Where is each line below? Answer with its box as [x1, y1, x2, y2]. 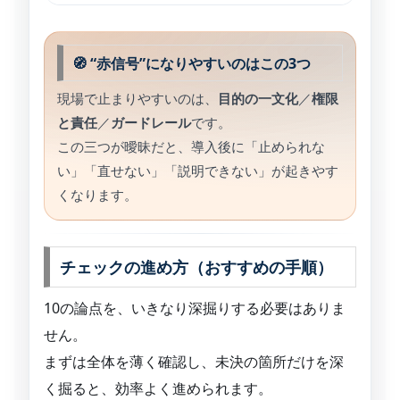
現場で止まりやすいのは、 [57, 89, 218, 108]
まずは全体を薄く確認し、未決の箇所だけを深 [44, 351, 344, 371]
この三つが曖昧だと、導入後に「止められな [57, 137, 325, 156]
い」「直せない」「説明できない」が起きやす [57, 162, 338, 180]
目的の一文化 [218, 89, 298, 108]
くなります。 [57, 186, 137, 204]
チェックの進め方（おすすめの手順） [59, 255, 333, 278]
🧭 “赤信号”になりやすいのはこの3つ [71, 53, 311, 73]
